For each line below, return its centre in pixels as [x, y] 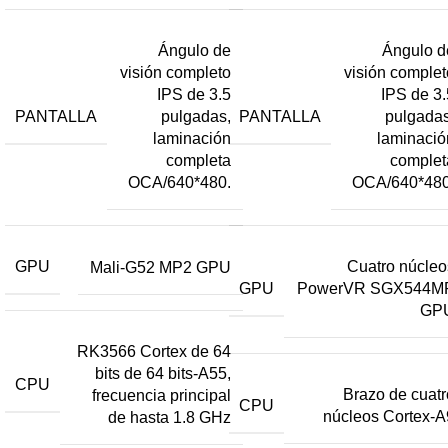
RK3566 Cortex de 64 [154, 352]
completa [198, 161]
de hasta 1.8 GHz [169, 418]
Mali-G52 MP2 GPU [160, 267]
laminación [192, 139]
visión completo [175, 73]
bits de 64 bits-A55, [163, 374]
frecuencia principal [161, 396]
